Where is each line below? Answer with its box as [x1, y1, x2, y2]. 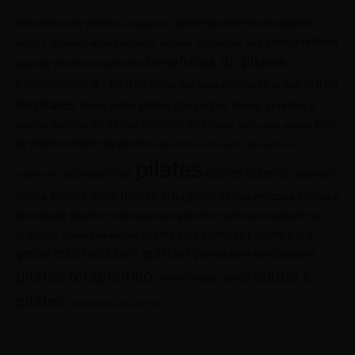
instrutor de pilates [142, 118, 234, 132]
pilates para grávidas [74, 246, 191, 261]
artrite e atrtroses [16, 38, 86, 49]
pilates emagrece [120, 189, 216, 204]
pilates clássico [206, 166, 292, 181]
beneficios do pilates [146, 53, 287, 72]
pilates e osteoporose [70, 209, 174, 223]
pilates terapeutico [16, 266, 153, 286]
